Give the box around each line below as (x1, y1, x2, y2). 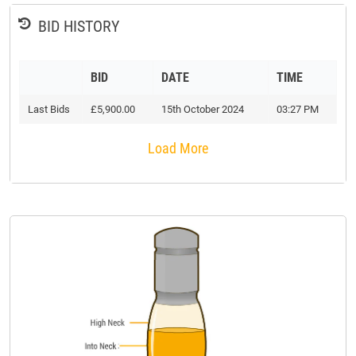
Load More (148, 140, 208, 157)
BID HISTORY (38, 17, 119, 37)
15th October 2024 (161, 103, 244, 116)
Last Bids (28, 103, 70, 116)
